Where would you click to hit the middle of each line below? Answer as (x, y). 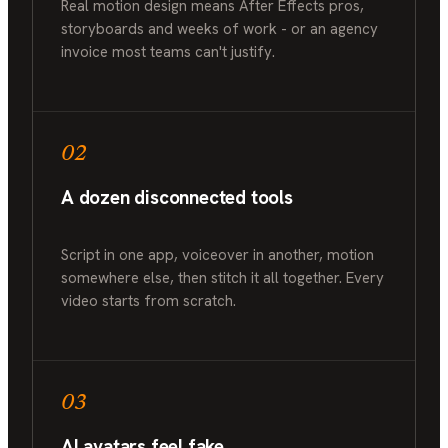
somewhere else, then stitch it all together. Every (222, 277)
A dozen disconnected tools (177, 197)
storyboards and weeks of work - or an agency (219, 28)
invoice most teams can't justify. (168, 51)
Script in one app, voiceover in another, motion (217, 254)
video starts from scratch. (148, 300)
